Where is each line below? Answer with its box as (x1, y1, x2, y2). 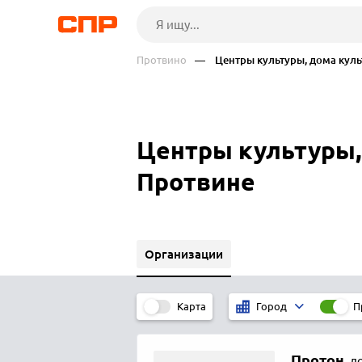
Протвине (136, 167, 255, 196)
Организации (144, 246, 223, 261)
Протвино (136, 53, 187, 66)
